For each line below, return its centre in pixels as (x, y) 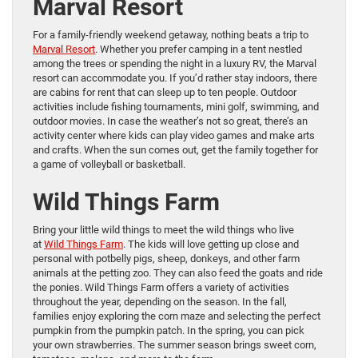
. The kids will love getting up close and (211, 245)
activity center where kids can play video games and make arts (174, 136)
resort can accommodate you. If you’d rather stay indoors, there (175, 78)
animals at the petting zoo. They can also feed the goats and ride (178, 273)
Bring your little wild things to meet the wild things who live (163, 230)
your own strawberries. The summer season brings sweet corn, (175, 345)
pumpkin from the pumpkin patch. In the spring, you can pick (169, 331)
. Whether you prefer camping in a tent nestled (199, 50)
